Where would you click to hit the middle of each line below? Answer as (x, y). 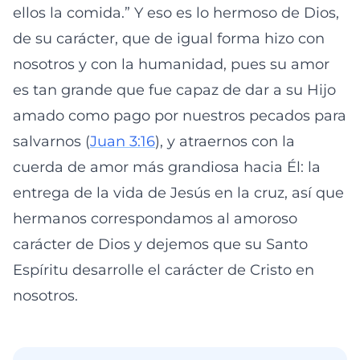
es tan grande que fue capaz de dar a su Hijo (174, 90)
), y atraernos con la (225, 141)
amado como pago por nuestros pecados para (180, 116)
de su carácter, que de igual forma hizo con (169, 39)
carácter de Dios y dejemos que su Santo (160, 244)
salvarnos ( (51, 141)
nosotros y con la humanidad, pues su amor (171, 64)
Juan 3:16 (123, 141)
